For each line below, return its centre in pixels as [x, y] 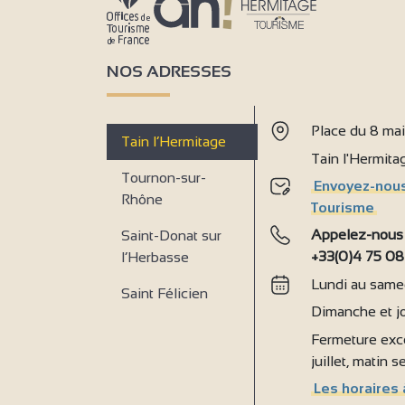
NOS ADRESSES [169, 72]
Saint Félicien [165, 294]
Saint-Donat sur [171, 236]
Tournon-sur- [164, 178]
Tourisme [342, 207]
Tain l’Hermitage [174, 142]
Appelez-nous [357, 235]
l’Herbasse [155, 258]
